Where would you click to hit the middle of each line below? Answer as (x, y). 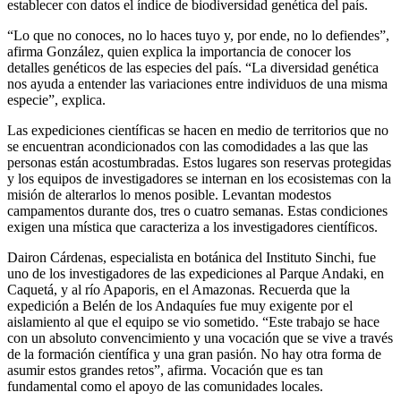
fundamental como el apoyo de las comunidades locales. (165, 387)
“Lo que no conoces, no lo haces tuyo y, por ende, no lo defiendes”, (198, 36)
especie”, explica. (56, 100)
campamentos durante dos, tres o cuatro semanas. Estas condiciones (197, 211)
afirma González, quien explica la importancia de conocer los (179, 52)
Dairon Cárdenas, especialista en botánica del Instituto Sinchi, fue (192, 258)
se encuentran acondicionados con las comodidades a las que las (188, 147)
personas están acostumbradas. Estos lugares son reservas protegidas (199, 163)
